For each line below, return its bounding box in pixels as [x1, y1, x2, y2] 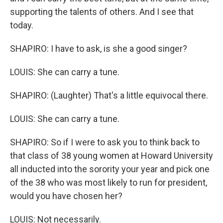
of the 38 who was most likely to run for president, [10, 177, 207, 188]
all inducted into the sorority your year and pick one [10, 164, 210, 174]
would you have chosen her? [10, 191, 122, 201]
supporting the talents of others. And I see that [10, 6, 194, 17]
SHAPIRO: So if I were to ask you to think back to [10, 137, 200, 147]
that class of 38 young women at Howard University [10, 150, 213, 161]
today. [10, 20, 33, 30]
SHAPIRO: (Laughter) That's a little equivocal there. [10, 90, 208, 101]
